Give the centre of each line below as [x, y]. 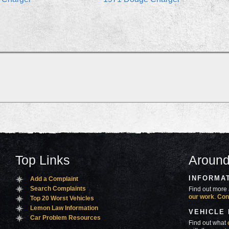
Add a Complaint [54, 179]
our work [202, 197]
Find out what [208, 223]
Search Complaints [58, 189]
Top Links [43, 160]
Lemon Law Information [64, 208]
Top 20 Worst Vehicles [62, 199]
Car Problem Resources [66, 218]
